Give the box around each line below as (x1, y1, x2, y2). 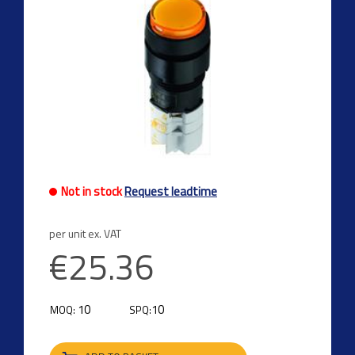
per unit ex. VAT (49, 225, 121, 242)
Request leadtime (124, 182, 217, 201)
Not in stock (61, 182, 124, 201)
